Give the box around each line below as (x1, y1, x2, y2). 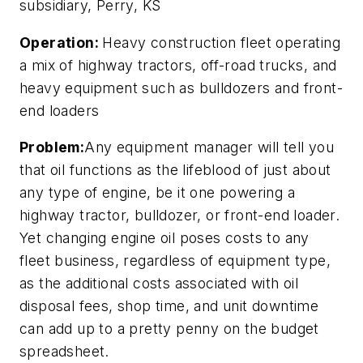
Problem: (19, 139, 85, 156)
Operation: (19, 33, 103, 51)
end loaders (19, 101, 100, 119)
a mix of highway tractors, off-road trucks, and (19, 56, 337, 74)
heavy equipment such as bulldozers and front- (19, 79, 343, 96)
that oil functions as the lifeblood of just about (19, 161, 331, 179)
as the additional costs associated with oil (19, 275, 299, 293)
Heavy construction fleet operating (102, 33, 341, 51)
